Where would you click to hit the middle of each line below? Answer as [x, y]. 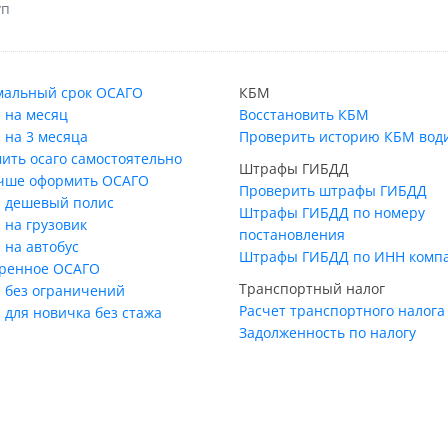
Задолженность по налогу [327, 332]
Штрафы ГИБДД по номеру [332, 212]
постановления [292, 234]
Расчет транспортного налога [342, 310]
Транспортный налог [312, 288]
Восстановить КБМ [304, 114]
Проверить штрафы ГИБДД [333, 190]
